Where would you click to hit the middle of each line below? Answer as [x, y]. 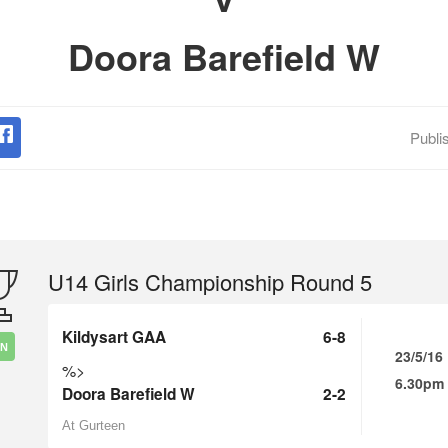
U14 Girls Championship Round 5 [210, 281]
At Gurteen [93, 425]
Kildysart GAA [114, 337]
